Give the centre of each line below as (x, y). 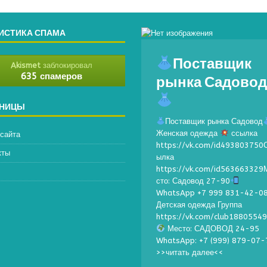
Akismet (26, 65)
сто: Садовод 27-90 (193, 181)
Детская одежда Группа (199, 205)
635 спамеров (52, 76)
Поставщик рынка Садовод (214, 121)
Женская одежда (188, 133)
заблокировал (67, 65)
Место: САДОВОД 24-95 (212, 229)
